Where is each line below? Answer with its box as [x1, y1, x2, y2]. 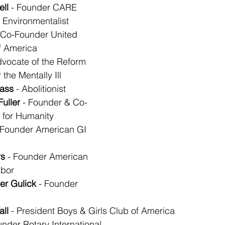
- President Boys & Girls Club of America [9, 205, 175, 216]
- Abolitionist [14, 83, 66, 94]
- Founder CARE [9, 2, 77, 13]
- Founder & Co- [20, 96, 87, 108]
